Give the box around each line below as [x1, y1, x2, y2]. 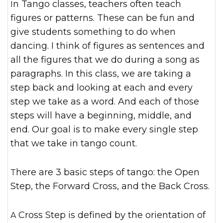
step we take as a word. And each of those [10, 96, 199, 107]
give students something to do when [10, 26, 176, 37]
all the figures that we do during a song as [10, 54, 200, 65]
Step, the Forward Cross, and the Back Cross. [10, 181, 210, 192]
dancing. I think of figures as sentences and [10, 40, 205, 51]
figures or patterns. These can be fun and [10, 12, 195, 23]
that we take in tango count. [10, 138, 137, 149]
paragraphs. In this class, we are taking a [10, 68, 191, 79]
